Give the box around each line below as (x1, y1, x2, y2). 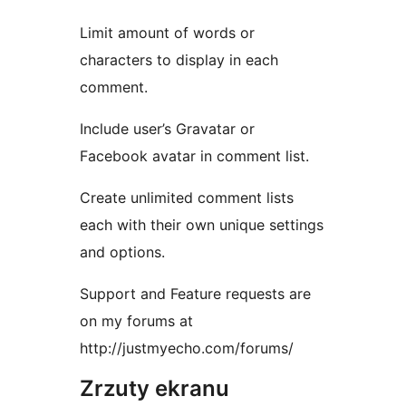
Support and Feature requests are (80, 285, 311, 304)
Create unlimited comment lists (80, 188, 294, 208)
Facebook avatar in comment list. (80, 147, 309, 166)
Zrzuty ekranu (80, 375, 229, 402)
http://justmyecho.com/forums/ (80, 339, 294, 358)
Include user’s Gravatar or (80, 120, 255, 139)
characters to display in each (80, 51, 278, 70)
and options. (80, 243, 165, 262)
